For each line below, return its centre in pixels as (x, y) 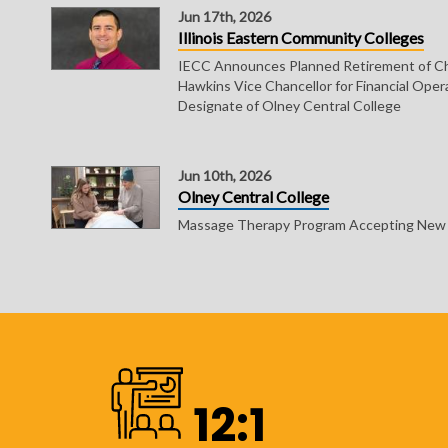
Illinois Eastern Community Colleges (300, 37)
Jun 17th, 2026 (224, 16)
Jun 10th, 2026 (224, 175)
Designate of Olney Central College (289, 105)
